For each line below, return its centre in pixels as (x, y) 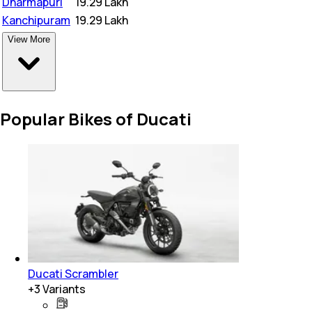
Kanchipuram (36, 20)
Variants (63, 289)
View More (29, 39)
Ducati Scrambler (73, 273)
